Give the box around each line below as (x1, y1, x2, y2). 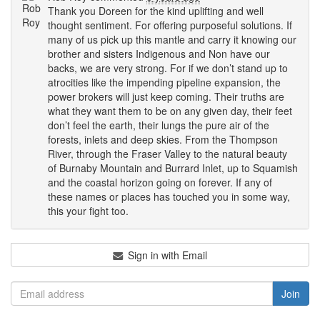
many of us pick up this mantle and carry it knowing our (48, 32, 296, 47)
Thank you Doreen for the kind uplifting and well (48, 4, 264, 19)
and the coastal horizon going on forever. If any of (48, 175, 272, 190)
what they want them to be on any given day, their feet (48, 104, 292, 119)
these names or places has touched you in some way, (48, 189, 290, 204)
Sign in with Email (124, 248, 207, 263)
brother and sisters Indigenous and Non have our (48, 46, 270, 61)
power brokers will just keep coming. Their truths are (48, 89, 284, 104)
